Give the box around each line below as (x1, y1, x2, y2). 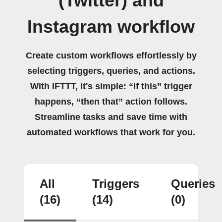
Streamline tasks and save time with (35, 111, 187, 122)
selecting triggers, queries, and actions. (27, 65, 195, 76)
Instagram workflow (27, 16, 195, 37)
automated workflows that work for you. (27, 127, 195, 137)
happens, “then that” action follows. (35, 96, 187, 107)
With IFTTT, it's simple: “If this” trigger (30, 81, 192, 91)
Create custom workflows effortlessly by (25, 50, 197, 60)
